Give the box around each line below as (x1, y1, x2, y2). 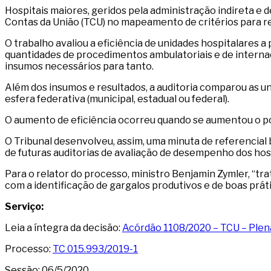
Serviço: (5, 201, 44, 213)
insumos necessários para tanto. (5, 60, 154, 73)
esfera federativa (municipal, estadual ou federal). (5, 93, 229, 105)
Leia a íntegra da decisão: (5, 222, 122, 234)
